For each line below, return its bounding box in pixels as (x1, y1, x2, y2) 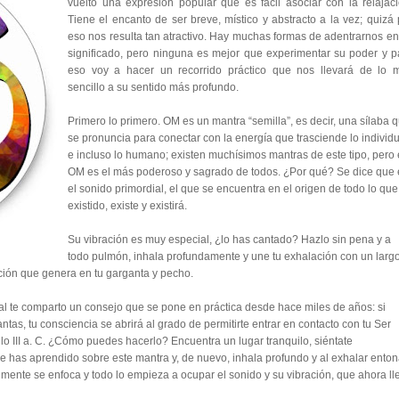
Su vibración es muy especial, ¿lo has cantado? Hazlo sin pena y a (68, 233, 391, 246)
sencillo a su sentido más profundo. (68, 81, 239, 94)
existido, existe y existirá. (68, 199, 187, 212)
